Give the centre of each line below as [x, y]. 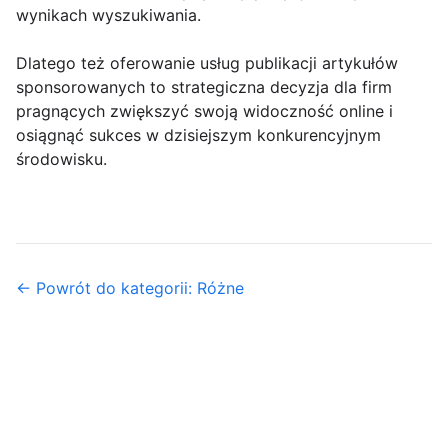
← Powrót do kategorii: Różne [130, 287]
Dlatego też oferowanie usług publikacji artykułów [207, 62]
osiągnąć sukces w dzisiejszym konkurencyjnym [198, 134]
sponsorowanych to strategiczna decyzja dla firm [204, 86]
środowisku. [61, 158]
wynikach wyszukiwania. [108, 14]
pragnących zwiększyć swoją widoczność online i [204, 110]
